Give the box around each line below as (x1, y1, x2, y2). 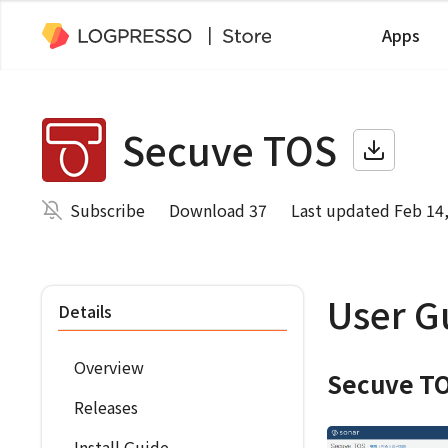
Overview (74, 355, 144, 379)
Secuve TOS (122, 122, 337, 177)
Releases (74, 395, 138, 419)
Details (58, 299, 112, 323)
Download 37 (169, 198, 267, 222)
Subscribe (70, 198, 145, 222)
